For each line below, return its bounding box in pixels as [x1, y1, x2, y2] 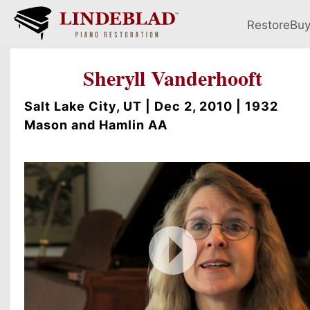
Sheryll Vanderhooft [83, 62, 263, 93]
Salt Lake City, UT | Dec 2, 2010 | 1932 [24, 97, 278, 115]
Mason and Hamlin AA [24, 116, 167, 134]
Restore [247, 15, 290, 33]
